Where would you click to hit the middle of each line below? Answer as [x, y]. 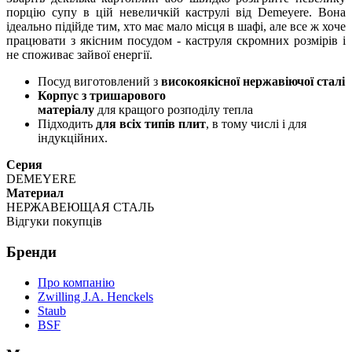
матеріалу [66, 110]
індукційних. [73, 138]
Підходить [67, 124]
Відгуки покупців [54, 222]
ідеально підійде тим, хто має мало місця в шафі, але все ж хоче [176, 27]
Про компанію [76, 282]
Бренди [31, 251]
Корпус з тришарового [102, 96]
